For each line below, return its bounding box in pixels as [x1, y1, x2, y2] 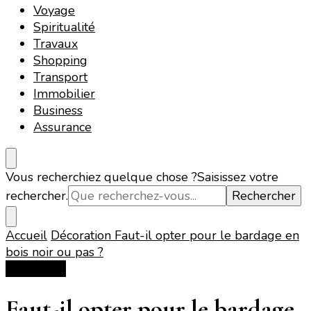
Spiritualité [33, 18, 95, 35]
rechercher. [6, 187, 68, 204]
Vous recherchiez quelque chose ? [6, 168, 197, 185]
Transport [33, 68, 87, 85]
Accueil [6, 226, 47, 244]
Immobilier [33, 85, 95, 102]
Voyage [33, 1, 75, 19]
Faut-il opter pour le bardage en [115, 226, 299, 244]
